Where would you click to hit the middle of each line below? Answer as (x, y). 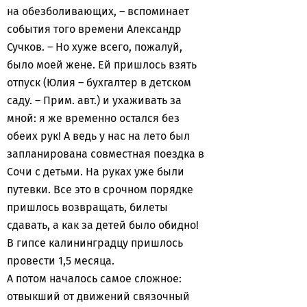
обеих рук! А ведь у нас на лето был (98, 136)
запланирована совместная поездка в (106, 154)
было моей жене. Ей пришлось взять (102, 65)
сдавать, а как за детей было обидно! (104, 225)
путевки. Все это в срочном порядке (100, 189)
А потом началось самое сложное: (94, 279)
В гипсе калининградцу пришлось (95, 243)
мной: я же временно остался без (93, 118)
